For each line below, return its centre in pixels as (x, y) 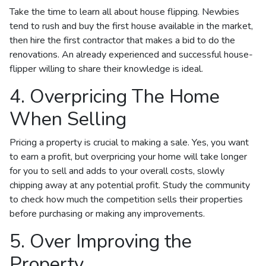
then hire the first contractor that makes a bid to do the (122, 40)
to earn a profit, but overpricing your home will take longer (128, 156)
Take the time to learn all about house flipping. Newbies (124, 12)
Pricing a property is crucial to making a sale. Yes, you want (129, 142)
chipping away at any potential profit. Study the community (130, 185)
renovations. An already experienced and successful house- (131, 54)
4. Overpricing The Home (115, 96)
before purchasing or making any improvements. (107, 213)
